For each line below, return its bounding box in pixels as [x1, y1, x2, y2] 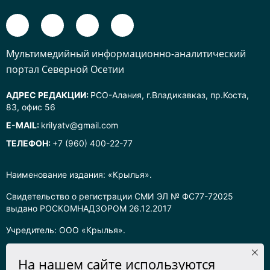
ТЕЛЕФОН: [6, 137, 52, 148]
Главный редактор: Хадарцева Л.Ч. [6, 246, 154, 257]
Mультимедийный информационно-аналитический [6, 46, 246, 60]
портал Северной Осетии [6, 62, 124, 76]
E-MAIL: [6, 119, 41, 130]
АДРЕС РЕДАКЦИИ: [6, 89, 90, 100]
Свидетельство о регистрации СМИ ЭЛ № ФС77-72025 [6, 190, 233, 201]
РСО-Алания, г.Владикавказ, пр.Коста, [90, 89, 249, 100]
